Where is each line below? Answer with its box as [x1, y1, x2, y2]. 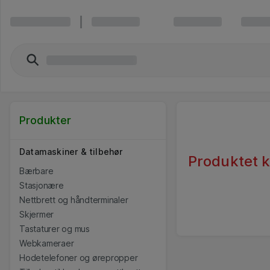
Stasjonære [19, 180, 64, 191]
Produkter [19, 114, 72, 127]
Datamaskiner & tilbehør [19, 146, 123, 157]
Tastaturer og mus [19, 224, 90, 234]
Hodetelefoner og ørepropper [19, 253, 138, 263]
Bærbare [19, 166, 54, 177]
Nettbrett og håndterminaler [19, 195, 128, 206]
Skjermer [19, 209, 54, 220]
